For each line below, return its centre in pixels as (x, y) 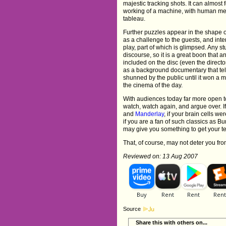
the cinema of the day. (153, 86)
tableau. (134, 19)
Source (132, 209)
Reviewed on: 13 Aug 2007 (161, 157)
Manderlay (150, 114)
